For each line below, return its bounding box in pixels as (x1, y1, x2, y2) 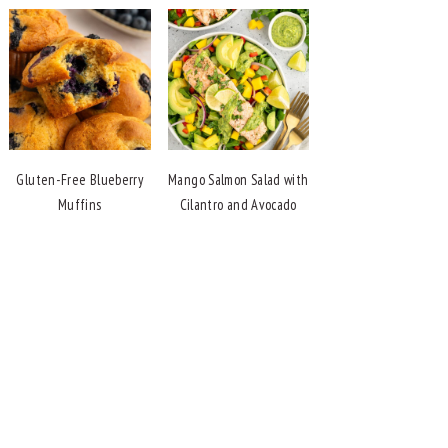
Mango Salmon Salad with (168, 170, 309, 190)
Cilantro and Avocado (179, 195, 297, 215)
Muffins (57, 195, 102, 215)
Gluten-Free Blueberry (16, 170, 144, 190)
